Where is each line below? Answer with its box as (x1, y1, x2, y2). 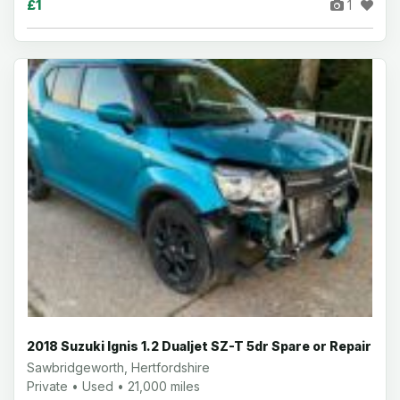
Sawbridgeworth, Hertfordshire (27, 360, 210, 375)
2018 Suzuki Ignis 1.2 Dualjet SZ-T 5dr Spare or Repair (27, 338, 371, 354)
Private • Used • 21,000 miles (27, 379, 200, 394)
